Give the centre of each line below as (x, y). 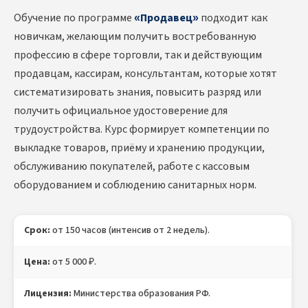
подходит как (233, 18)
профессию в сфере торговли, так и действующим (138, 55)
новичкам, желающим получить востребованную (135, 37)
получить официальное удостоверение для (121, 111)
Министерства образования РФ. (141, 294)
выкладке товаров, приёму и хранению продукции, (139, 148)
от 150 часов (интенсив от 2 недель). (130, 231)
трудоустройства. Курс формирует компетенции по (142, 130)
